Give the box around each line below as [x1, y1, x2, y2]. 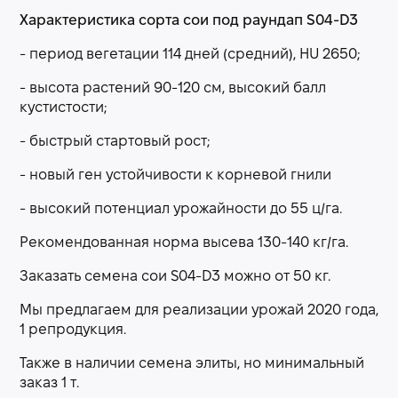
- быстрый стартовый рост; [20, 135, 210, 148]
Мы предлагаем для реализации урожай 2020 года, [20, 304, 378, 317]
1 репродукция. [20, 323, 126, 337]
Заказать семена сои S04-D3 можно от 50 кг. [20, 270, 330, 283]
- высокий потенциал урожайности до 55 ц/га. [20, 203, 342, 216]
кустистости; [20, 101, 107, 115]
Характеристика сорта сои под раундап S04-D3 [20, 14, 358, 28]
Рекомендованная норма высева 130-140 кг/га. [20, 236, 348, 250]
